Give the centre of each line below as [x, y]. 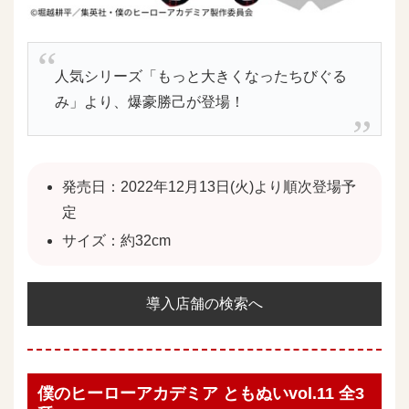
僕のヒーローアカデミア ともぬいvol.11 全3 [200, 394]
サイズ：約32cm [117, 241]
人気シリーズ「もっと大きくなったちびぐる [200, 76]
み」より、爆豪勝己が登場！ [149, 101]
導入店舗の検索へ [204, 304]
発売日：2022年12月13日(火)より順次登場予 [210, 187]
